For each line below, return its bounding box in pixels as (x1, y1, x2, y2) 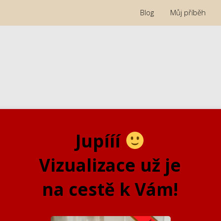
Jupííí (75, 129, 125, 152)
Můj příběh (170, 7, 206, 18)
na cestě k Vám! (42, 177, 179, 201)
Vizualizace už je (39, 153, 182, 177)
